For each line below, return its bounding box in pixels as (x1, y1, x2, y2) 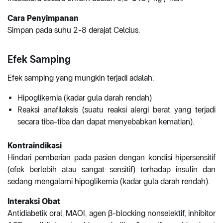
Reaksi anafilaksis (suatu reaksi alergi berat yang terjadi (17, 105, 216, 115)
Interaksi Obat (7, 197, 60, 207)
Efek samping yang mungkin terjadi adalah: (7, 73, 154, 83)
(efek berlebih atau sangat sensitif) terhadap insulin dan (7, 165, 216, 175)
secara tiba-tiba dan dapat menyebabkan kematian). (17, 117, 194, 127)
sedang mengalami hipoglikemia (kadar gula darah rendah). (7, 177, 210, 187)
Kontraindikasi (7, 141, 62, 151)
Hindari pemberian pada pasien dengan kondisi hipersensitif (7, 153, 216, 163)
